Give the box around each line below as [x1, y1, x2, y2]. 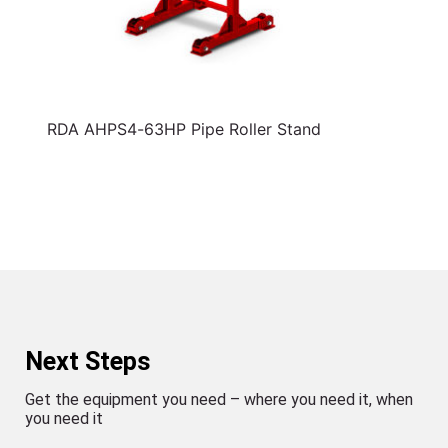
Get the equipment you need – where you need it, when [25, 390, 413, 409]
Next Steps [25, 347, 151, 376]
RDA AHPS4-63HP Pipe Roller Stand [47, 119, 321, 139]
